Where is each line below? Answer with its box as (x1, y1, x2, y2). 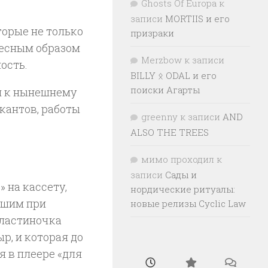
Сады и (165, 169, 197, 181)
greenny (141, 111, 178, 123)
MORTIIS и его (165, 13, 230, 25)
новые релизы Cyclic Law (130, 197, 246, 209)
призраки (130, 27, 174, 39)
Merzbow (141, 54, 182, 66)
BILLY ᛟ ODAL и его (130, 69, 217, 81)
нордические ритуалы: (130, 183, 235, 195)
